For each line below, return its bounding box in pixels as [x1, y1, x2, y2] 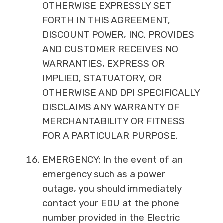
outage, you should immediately [42, 183, 181, 195]
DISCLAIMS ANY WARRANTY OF [42, 101, 179, 113]
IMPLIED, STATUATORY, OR [42, 72, 162, 84]
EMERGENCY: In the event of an [42, 154, 183, 166]
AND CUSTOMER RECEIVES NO [42, 43, 178, 55]
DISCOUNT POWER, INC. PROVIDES [42, 29, 194, 41]
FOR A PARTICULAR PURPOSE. [42, 130, 178, 142]
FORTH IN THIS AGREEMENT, [42, 14, 170, 26]
